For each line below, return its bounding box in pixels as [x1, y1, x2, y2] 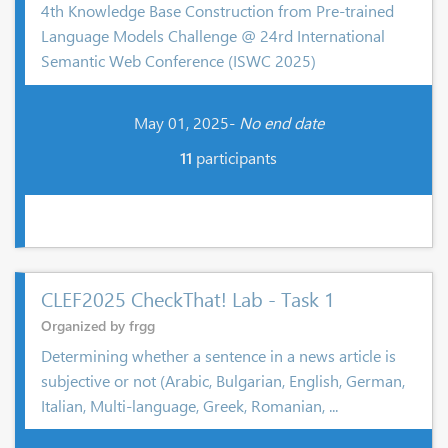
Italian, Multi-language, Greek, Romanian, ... [41, 394, 338, 416]
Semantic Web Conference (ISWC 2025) [41, 50, 316, 71]
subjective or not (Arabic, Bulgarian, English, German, [41, 369, 405, 391]
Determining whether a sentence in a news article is [41, 344, 396, 366]
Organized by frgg [41, 315, 155, 335]
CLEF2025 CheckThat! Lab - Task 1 [41, 283, 335, 312]
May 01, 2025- [133, 111, 239, 133]
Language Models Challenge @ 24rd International [41, 25, 385, 46]
